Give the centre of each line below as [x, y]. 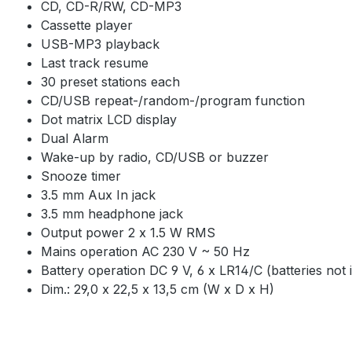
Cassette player [87, 25]
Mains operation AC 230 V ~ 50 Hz [145, 251]
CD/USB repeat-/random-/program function [173, 100]
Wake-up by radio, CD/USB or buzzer [155, 157]
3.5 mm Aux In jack [98, 194]
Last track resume [95, 62]
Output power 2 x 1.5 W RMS [128, 232]
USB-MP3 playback [100, 44]
